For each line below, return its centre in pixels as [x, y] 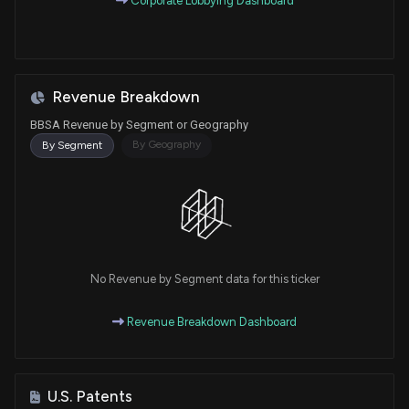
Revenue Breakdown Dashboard [210, 322]
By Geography [167, 145]
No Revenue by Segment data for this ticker [204, 279]
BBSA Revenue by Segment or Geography [139, 125]
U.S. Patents [90, 397]
